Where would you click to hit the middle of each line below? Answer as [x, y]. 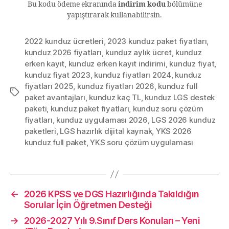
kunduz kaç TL [115, 98]
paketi [36, 109]
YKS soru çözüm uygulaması [142, 143]
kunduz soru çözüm [168, 109]
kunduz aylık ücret [139, 53]
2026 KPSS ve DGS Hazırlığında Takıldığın [111, 194]
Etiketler [25, 93]
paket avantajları [55, 98]
